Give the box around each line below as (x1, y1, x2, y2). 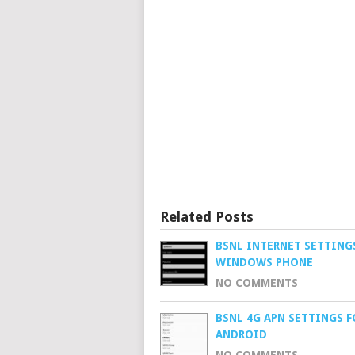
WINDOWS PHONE (216, 255, 313, 269)
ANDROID (216, 327, 267, 341)
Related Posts (160, 208, 254, 225)
